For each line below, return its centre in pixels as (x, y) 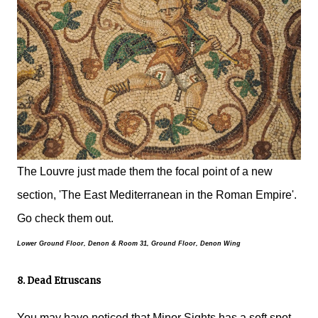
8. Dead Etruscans (59, 281)
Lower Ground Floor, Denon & (68, 244)
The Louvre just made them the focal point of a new (145, 172)
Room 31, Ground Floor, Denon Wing (180, 244)
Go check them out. (65, 219)
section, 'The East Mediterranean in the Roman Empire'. (157, 195)
